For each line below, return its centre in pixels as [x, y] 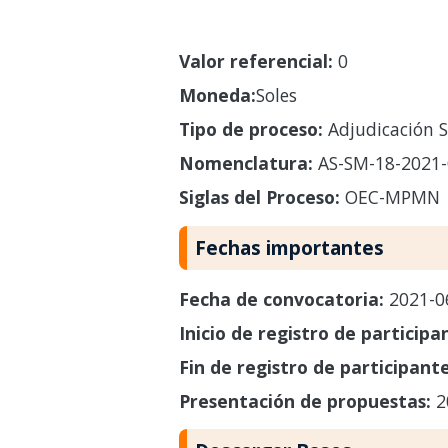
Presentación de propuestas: [307, 400]
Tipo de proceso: [250, 128]
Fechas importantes [289, 247]
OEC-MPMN [389, 196]
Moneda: [217, 94]
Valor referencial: [255, 60]
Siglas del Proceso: [259, 196]
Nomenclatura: [245, 162]
